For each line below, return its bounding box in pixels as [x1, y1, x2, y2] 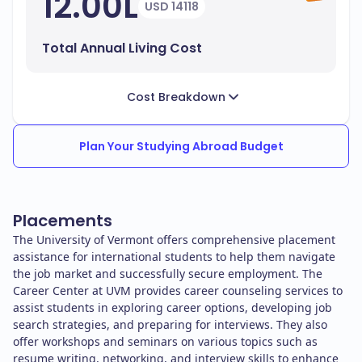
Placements [13, 209, 112, 233]
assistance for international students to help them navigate [13, 249, 335, 265]
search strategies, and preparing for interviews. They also [13, 317, 327, 333]
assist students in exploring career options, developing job [13, 300, 332, 316]
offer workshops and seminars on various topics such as [13, 334, 318, 350]
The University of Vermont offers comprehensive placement [13, 232, 335, 248]
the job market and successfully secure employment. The [13, 266, 322, 282]
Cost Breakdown [127, 89, 225, 106]
